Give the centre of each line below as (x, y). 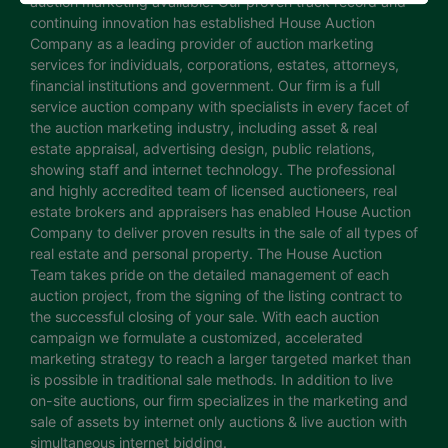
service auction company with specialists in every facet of (219, 107)
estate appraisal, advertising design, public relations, (202, 149)
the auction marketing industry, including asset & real (203, 128)
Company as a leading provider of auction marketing (202, 44)
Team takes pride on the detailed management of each (209, 275)
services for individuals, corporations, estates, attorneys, (214, 65)
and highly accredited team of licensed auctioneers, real (213, 191)
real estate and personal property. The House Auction (206, 254)
